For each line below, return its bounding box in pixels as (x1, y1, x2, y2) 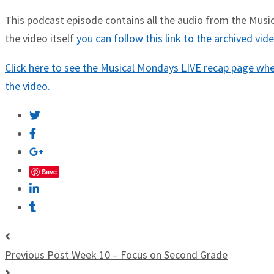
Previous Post (5, 248, 69, 262)
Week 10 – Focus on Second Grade (72, 248, 228, 262)
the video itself (5, 31, 76, 45)
